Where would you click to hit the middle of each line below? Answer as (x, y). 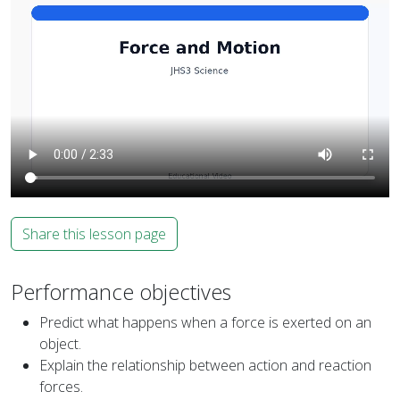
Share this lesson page (94, 234)
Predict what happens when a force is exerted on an (205, 323)
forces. (61, 387)
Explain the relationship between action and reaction (205, 366)
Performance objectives (121, 292)
